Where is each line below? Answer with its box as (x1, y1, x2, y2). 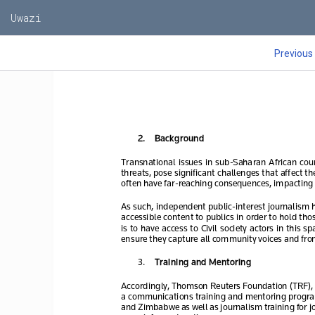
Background (154, 131, 204, 143)
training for (262, 300, 307, 311)
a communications (120, 290, 195, 301)
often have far (120, 176, 175, 188)
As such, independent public (120, 200, 232, 211)
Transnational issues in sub (120, 155, 230, 167)
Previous (274, 48, 313, 60)
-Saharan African (229, 155, 299, 167)
